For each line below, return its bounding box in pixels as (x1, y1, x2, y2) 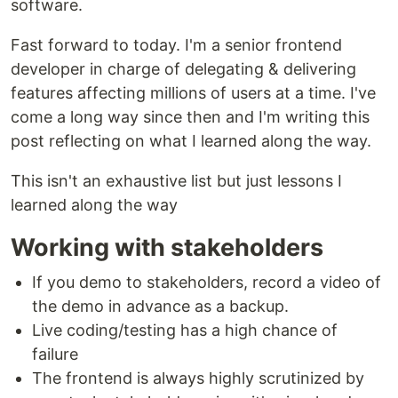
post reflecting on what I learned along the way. (11, 131, 371, 150)
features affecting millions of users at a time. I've (11, 84, 376, 102)
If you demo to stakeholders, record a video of (32, 273, 381, 291)
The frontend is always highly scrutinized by (32, 369, 364, 387)
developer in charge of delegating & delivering (11, 60, 356, 78)
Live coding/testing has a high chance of (32, 321, 338, 339)
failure (32, 345, 78, 363)
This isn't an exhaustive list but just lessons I (11, 171, 342, 190)
